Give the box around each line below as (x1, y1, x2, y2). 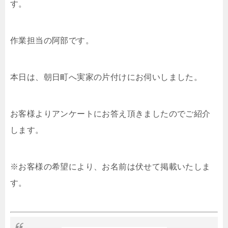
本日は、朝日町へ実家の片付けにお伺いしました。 (10, 72, 203, 81)
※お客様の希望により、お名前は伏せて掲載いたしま (10, 162, 211, 171)
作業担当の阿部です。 (10, 36, 94, 45)
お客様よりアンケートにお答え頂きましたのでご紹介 (10, 109, 211, 118)
